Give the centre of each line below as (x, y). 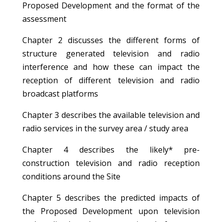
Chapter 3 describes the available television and (111, 115)
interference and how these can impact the (111, 67)
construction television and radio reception (111, 163)
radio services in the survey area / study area (105, 128)
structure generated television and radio (111, 54)
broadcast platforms (60, 94)
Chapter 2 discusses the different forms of (111, 40)
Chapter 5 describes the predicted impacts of (111, 198)
